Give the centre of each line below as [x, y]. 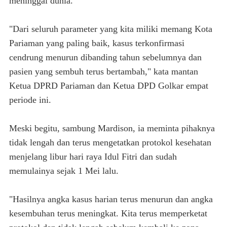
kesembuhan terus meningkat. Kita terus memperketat [108, 213]
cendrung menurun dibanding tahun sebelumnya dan [105, 57]
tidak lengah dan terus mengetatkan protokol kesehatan [110, 142]
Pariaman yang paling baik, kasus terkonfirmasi [97, 43]
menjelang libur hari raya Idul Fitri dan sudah [93, 157]
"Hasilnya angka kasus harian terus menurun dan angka [111, 199]
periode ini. [30, 100]
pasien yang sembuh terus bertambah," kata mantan [104, 71]
